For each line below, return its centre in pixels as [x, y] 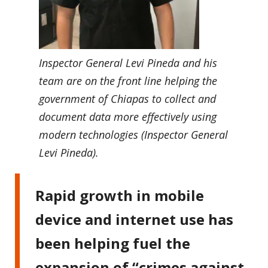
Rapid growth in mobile [120, 195]
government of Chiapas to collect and [127, 98]
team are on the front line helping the [128, 80]
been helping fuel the [113, 243]
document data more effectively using [128, 116]
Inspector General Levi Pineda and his [128, 63]
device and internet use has [135, 219]
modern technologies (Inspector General [133, 134]
